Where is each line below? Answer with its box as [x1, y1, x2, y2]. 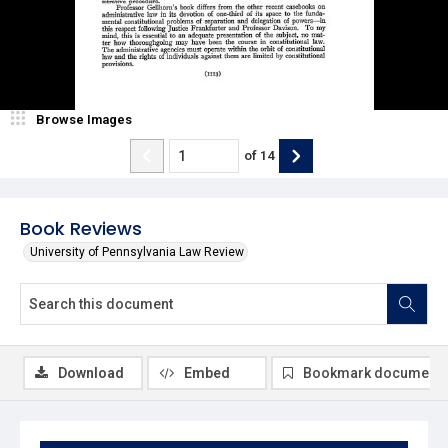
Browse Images [36, 111, 132, 127]
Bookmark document [303, 364, 441, 381]
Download [58, 364, 124, 381]
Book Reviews [20, 215, 142, 241]
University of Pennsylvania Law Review [30, 244, 244, 259]
